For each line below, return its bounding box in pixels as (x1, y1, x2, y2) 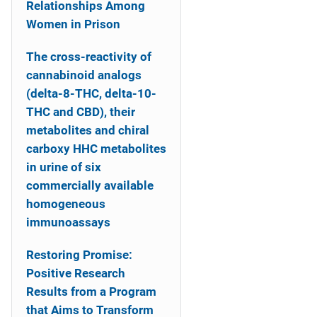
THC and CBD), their (26, 105, 135, 119)
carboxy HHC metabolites (26, 142, 166, 156)
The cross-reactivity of (26, 50, 151, 64)
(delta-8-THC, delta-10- (26, 86, 156, 100)
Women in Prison (26, 17, 120, 31)
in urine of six (26, 160, 101, 174)
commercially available (26, 178, 154, 192)
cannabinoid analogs (26, 68, 142, 82)
